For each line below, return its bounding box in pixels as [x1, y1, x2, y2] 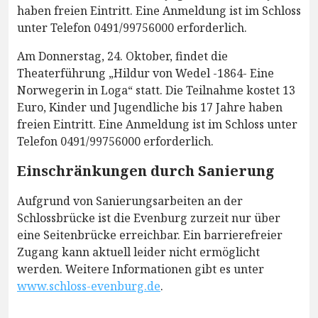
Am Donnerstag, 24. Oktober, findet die [17, 48, 228, 65]
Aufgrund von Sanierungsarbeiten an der [17, 193, 243, 209]
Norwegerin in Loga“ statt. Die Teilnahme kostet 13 [17, 82, 295, 99]
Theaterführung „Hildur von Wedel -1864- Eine [17, 65, 274, 82]
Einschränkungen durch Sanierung [17, 161, 275, 181]
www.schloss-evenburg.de [17, 278, 160, 295]
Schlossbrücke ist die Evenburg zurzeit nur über [17, 210, 280, 226]
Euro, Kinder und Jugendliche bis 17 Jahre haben [17, 99, 283, 116]
